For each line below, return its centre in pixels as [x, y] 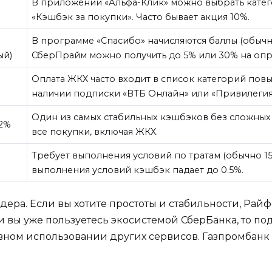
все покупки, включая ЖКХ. [95, 132]
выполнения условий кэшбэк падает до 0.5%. [138, 170]
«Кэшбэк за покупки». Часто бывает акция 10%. [141, 17]
